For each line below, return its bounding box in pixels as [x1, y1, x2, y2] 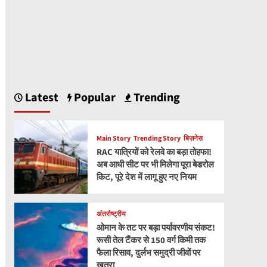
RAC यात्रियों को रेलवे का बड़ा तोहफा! [96, 145, 212, 159]
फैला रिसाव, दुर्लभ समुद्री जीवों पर [96, 247, 201, 260]
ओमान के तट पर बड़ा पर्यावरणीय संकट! [96, 222, 215, 235]
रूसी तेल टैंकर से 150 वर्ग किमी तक [96, 234, 206, 247]
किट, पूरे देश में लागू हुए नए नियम [96, 170, 197, 184]
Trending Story [133, 133, 181, 144]
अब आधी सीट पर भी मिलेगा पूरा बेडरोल [96, 158, 214, 171]
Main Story [96, 133, 131, 144]
